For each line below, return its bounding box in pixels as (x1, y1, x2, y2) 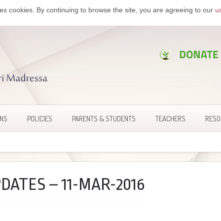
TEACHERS (155, 113, 185, 123)
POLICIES (27, 113, 52, 123)
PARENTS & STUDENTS (72, 113, 136, 123)
